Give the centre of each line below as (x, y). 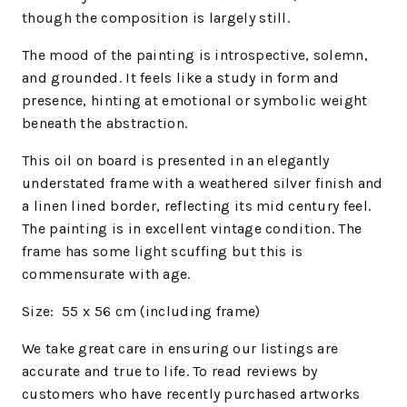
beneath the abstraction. (105, 124)
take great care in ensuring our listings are (192, 349)
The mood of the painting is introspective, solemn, (195, 55)
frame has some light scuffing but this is (163, 252)
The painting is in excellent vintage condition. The (192, 229)
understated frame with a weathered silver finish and (203, 184)
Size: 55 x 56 (69, 312)
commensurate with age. (106, 274)
